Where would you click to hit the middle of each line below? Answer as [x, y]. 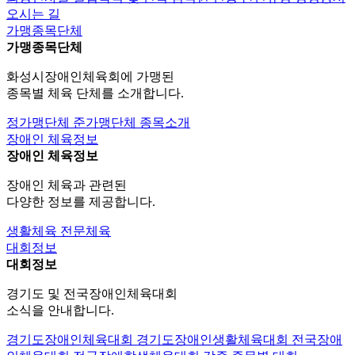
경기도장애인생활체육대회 [214, 340]
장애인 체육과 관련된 [67, 185]
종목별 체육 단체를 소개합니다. [95, 94]
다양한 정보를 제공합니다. [81, 202]
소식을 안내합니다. [60, 311]
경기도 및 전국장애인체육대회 [92, 294]
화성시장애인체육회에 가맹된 [90, 77]
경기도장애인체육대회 [71, 340]
